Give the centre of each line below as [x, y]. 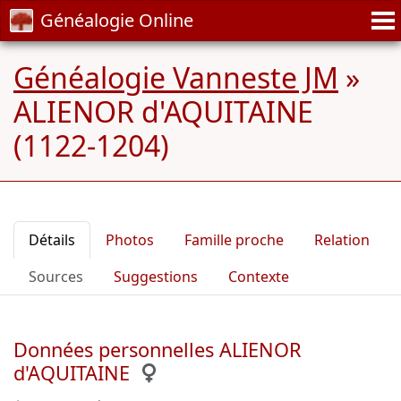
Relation [342, 240]
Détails [52, 240]
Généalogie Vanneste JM [176, 77]
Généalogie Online [117, 20]
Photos [130, 240]
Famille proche [234, 240]
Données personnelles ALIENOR [158, 350]
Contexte [259, 277]
